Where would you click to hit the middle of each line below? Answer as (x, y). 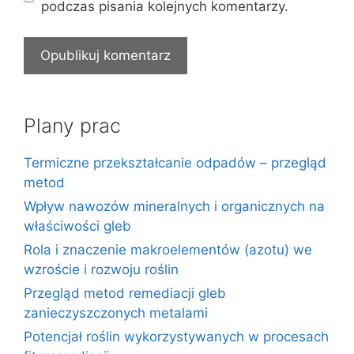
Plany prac (72, 125)
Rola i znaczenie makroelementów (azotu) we (168, 249)
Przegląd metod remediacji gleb (125, 293)
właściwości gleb (77, 226)
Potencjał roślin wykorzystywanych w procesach (176, 336)
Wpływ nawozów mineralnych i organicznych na (174, 206)
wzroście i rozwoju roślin (101, 269)
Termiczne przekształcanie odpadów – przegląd (175, 162)
